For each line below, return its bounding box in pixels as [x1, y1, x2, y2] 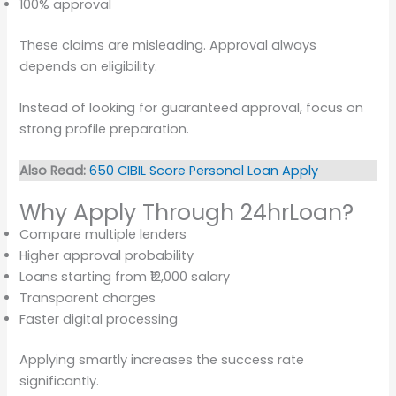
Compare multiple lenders [19, 225, 187, 243]
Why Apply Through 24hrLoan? [19, 196, 354, 228]
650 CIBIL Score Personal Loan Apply [89, 162, 319, 180]
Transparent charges [19, 288, 156, 307]
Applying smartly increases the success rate [19, 350, 305, 369]
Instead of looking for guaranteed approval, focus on [19, 99, 364, 118]
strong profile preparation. [19, 120, 190, 139]
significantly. [19, 371, 100, 390]
